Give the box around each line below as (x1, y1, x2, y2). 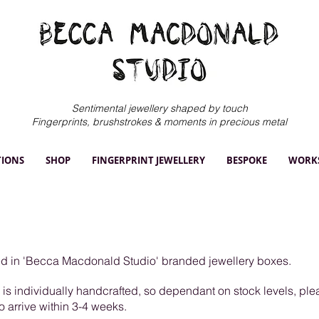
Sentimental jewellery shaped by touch (71, 102, 248, 115)
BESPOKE (226, 154, 267, 167)
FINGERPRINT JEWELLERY (91, 154, 205, 167)
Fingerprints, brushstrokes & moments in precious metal (32, 115, 287, 128)
